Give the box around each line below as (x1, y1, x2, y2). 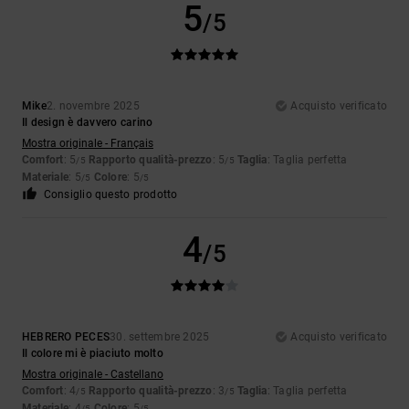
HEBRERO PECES (22, 330, 110, 344)
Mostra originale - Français (22, 137, 153, 151)
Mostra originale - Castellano (22, 368, 163, 382)
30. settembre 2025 (110, 330, 210, 344)
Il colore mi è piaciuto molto (22, 347, 163, 361)
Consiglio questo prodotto (43, 188, 178, 202)
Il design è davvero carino (22, 116, 153, 130)
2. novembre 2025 (46, 100, 140, 113)
